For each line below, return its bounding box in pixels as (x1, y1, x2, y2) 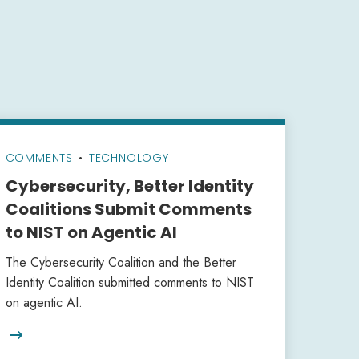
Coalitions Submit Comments (5, 198, 252, 220)
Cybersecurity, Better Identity (5, 175, 254, 197)
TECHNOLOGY (88, 150, 169, 166)
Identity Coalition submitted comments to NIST (5, 273, 254, 292)
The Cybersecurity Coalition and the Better (5, 253, 236, 272)
